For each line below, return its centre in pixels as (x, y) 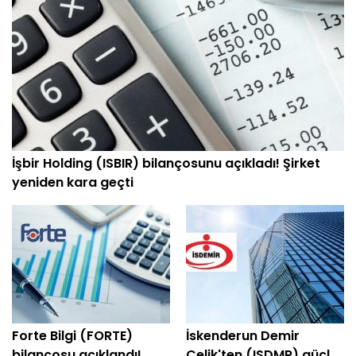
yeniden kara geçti (73, 182)
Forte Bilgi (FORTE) (72, 336)
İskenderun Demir (243, 336)
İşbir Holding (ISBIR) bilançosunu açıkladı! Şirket (166, 163)
